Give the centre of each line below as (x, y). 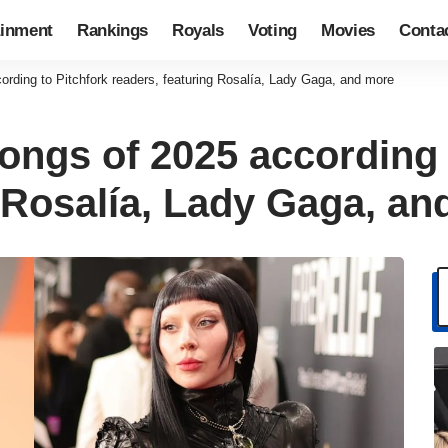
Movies (348, 30)
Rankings (112, 30)
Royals (198, 30)
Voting (273, 30)
